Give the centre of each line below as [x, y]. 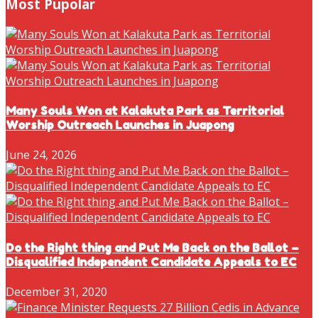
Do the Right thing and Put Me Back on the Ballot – [152, 247]
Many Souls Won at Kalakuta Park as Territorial [145, 111]
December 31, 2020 [56, 291]
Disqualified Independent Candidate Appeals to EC [151, 262]
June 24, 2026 [41, 155]
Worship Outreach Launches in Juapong [120, 125]
